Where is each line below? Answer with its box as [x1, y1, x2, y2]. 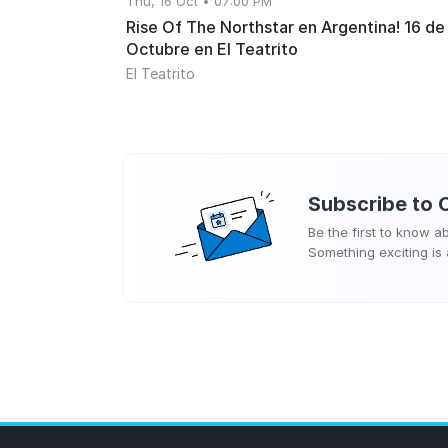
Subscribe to [308, 192, 438, 217]
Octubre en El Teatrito [126, 39, 298, 60]
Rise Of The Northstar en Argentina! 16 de [126, 17, 445, 38]
